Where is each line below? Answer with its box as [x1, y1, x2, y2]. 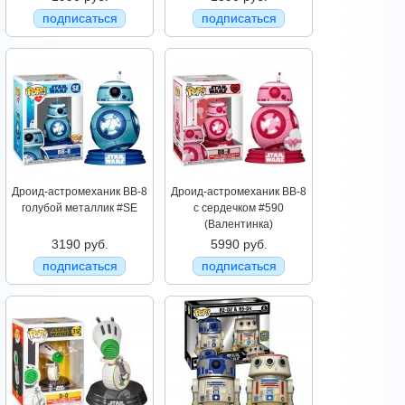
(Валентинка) [204, 218, 273, 231]
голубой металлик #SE [22, 202, 137, 215]
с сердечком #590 [193, 202, 284, 215]
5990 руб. [210, 237, 268, 252]
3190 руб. [51, 237, 108, 252]
